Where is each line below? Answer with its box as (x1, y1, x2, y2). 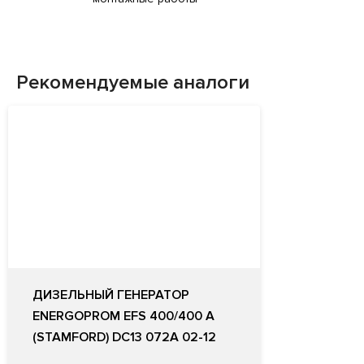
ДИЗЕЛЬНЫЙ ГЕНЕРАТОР (32, 287, 189, 304)
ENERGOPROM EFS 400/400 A (32, 308, 214, 325)
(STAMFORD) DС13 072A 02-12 (32, 329, 216, 346)
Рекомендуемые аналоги (16, 71, 249, 95)
